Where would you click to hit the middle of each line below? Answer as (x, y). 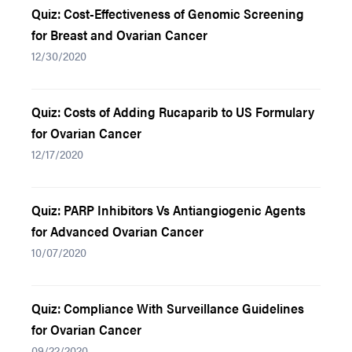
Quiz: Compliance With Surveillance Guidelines (168, 308)
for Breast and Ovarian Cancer (119, 35)
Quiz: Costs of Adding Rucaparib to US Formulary (173, 112)
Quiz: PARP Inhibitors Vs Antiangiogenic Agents (169, 210)
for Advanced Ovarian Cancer (117, 231)
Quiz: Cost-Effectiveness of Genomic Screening (168, 13)
